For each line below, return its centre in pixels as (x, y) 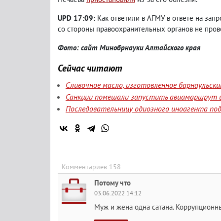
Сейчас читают (90, 68)
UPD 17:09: (77, 18)
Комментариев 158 (91, 166)
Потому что (112, 183)
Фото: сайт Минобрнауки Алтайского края (129, 47)
